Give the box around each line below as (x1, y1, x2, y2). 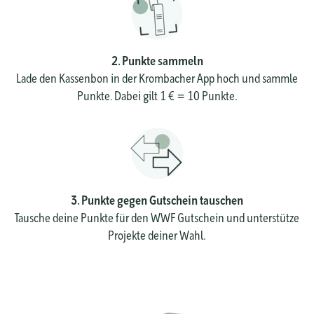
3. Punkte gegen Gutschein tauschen (71, 192, 243, 207)
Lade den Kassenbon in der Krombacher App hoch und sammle (16, 70, 298, 86)
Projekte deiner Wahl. (108, 227, 206, 243)
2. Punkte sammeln (111, 53, 203, 68)
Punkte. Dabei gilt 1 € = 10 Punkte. (76, 88, 238, 103)
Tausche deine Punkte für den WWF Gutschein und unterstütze (15, 210, 299, 225)
